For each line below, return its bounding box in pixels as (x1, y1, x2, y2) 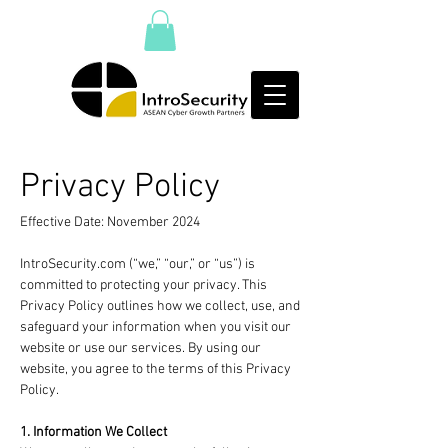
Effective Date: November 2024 (20, 213, 200, 231)
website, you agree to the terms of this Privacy (20, 360, 291, 378)
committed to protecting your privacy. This (20, 276, 267, 294)
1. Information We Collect (20, 423, 167, 441)
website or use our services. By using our (20, 339, 261, 357)
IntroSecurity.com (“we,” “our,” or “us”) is (20, 255, 255, 273)
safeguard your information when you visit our (20, 318, 291, 336)
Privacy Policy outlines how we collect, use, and (20, 297, 300, 315)
